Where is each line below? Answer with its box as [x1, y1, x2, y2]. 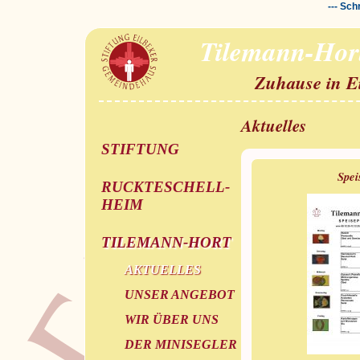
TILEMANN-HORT [101, 234, 232, 252]
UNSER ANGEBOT [124, 288, 235, 302]
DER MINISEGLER [124, 337, 237, 352]
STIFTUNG [101, 140, 180, 157]
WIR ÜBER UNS [124, 313, 219, 327]
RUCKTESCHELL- [101, 178, 231, 195]
